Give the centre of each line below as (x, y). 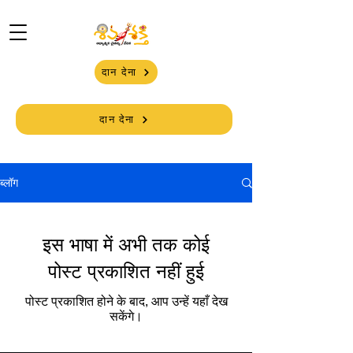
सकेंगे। (126, 316)
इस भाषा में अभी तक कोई (126, 244)
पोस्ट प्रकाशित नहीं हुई (126, 271)
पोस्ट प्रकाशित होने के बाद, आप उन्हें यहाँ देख (126, 301)
